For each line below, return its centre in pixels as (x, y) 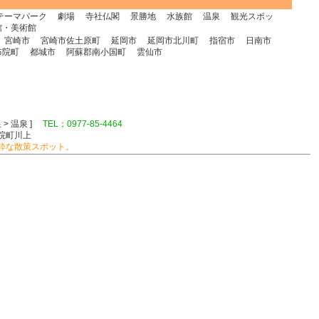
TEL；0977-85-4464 (83, 124)
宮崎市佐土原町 (70, 41)
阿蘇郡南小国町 (96, 52)
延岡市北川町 (173, 41)
